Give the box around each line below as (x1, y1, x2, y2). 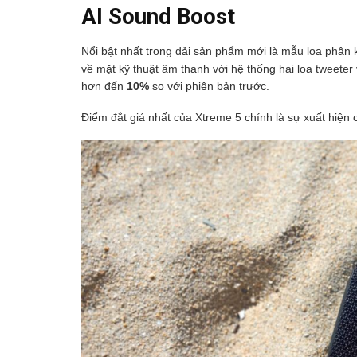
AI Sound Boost (81, 4, 235, 30)
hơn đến (81, 79, 127, 92)
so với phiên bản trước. (149, 79, 269, 92)
